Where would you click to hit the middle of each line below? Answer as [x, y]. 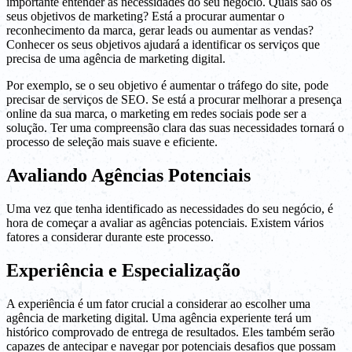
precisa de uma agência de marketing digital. [116, 59]
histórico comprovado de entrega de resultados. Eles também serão [170, 332]
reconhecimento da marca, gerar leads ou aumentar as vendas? [160, 31]
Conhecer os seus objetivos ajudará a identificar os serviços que [163, 45]
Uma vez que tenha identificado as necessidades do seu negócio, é [170, 209]
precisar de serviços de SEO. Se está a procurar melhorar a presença [174, 100]
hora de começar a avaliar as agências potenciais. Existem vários [165, 223]
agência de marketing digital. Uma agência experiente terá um [159, 318]
